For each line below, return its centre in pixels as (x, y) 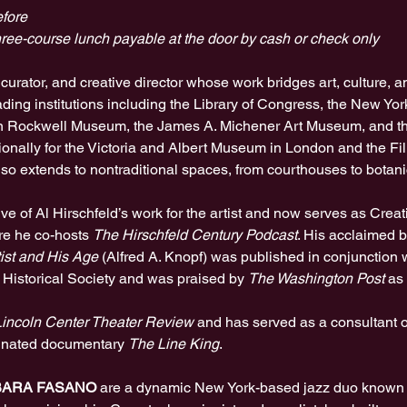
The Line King (173, 344)
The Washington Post (316, 278)
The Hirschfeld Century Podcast (194, 235)
